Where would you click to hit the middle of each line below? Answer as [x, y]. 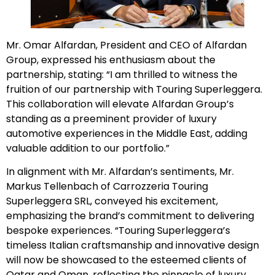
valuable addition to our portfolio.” [88, 149]
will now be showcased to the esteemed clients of [126, 260]
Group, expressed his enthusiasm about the [111, 60]
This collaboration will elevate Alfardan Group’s [120, 104]
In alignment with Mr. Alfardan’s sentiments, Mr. [120, 172]
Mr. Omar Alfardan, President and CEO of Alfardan [126, 45]
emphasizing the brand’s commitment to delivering [130, 216]
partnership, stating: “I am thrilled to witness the [122, 75]
